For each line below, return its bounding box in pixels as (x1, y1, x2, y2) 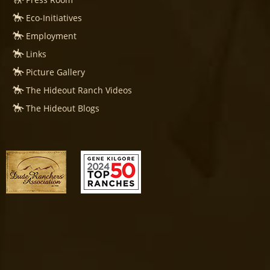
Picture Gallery (26, 66, 85, 78)
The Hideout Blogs (26, 102, 99, 115)
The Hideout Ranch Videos (26, 84, 132, 96)
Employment (26, 30, 77, 42)
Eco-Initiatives (26, 12, 82, 24)
